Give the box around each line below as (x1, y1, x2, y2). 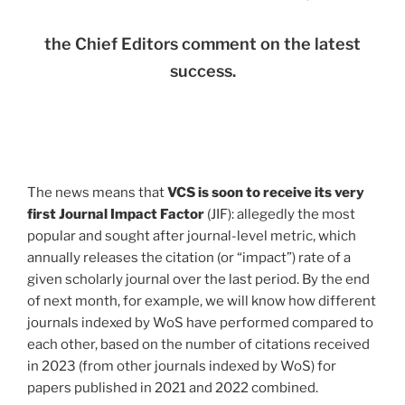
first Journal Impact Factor (27, 205, 207, 222)
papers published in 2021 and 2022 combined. (27, 379, 318, 396)
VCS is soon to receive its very (167, 184, 364, 201)
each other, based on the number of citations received (27, 335, 370, 353)
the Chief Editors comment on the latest (44, 33, 361, 53)
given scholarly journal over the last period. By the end (27, 270, 370, 287)
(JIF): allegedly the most (207, 205, 355, 222)
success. (169, 61, 236, 80)
